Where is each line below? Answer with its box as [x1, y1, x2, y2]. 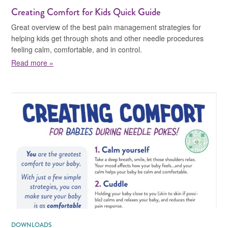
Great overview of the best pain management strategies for [11, 22, 201, 33]
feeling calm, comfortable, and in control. [11, 44, 142, 55]
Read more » [11, 58, 53, 68]
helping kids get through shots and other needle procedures [11, 33, 204, 44]
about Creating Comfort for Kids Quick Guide [52, 55, 197, 66]
